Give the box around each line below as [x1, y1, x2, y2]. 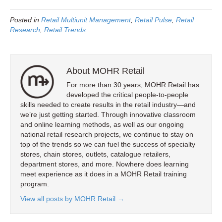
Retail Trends [44, 26, 86, 34]
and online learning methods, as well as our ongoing [20, 120, 184, 129]
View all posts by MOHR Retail [20, 195, 117, 203]
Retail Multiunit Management [41, 16, 131, 24]
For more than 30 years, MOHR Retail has [66, 81, 199, 89]
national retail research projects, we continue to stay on [20, 130, 193, 139]
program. [20, 180, 49, 188]
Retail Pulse [135, 16, 172, 24]
